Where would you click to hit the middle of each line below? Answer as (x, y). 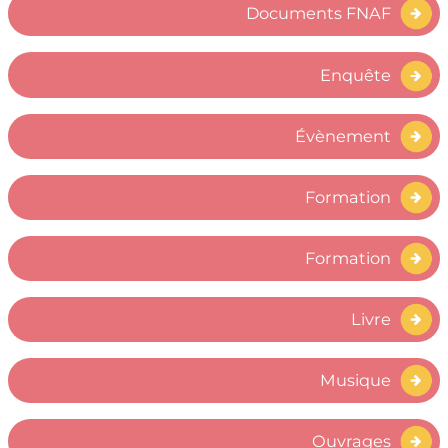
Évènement (343, 135)
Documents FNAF (319, 13)
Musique (356, 379)
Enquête (356, 74)
